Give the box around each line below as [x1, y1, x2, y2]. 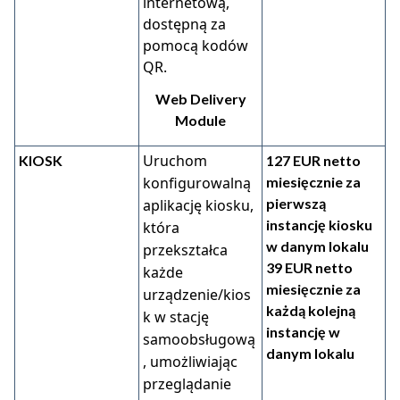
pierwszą [266, 195, 326, 212]
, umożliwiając [143, 352, 237, 371]
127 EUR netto [266, 152, 361, 169]
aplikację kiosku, [143, 196, 254, 215]
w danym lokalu [266, 237, 369, 254]
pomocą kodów [143, 36, 248, 55]
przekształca [143, 240, 228, 260]
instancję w [266, 323, 340, 340]
